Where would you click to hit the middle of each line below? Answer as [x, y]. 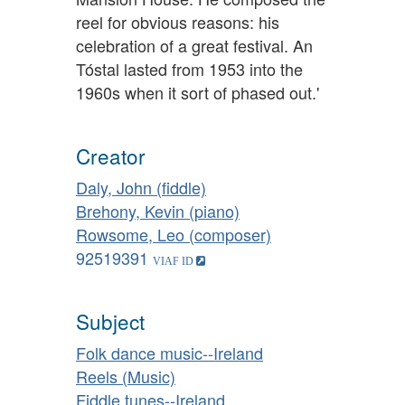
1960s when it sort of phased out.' [198, 92]
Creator [111, 156]
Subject [110, 321]
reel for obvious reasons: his [178, 21]
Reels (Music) [126, 376]
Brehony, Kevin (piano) [158, 210]
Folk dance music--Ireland [170, 352]
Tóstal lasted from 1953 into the [189, 68]
